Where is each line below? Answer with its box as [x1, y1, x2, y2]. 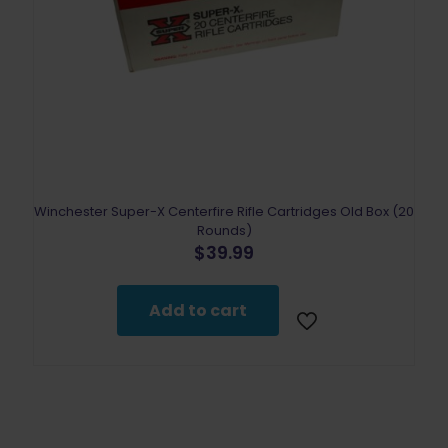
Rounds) [196, 220, 252, 240]
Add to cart [148, 298, 247, 322]
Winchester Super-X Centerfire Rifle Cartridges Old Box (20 [34, 201, 414, 221]
